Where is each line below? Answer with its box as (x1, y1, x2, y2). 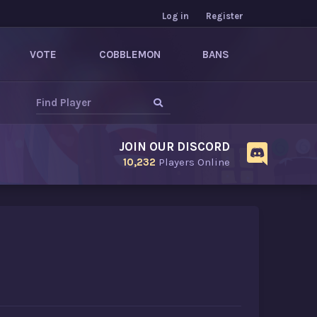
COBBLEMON (98, 48, 161, 61)
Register (206, 11, 243, 21)
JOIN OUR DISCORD (119, 139, 230, 154)
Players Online (156, 156, 230, 168)
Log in (162, 11, 189, 21)
